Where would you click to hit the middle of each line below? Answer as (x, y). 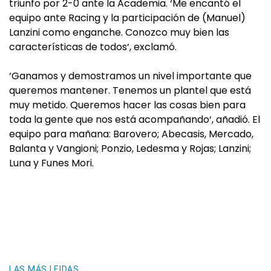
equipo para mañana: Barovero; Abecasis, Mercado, (131, 134)
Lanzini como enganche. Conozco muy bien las (119, 32)
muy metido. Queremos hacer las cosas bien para (127, 105)
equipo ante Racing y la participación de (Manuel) (127, 18)
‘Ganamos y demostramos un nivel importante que (130, 76)
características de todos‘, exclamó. (93, 47)
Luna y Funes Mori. (51, 163)
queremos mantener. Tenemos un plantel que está (130, 90)
